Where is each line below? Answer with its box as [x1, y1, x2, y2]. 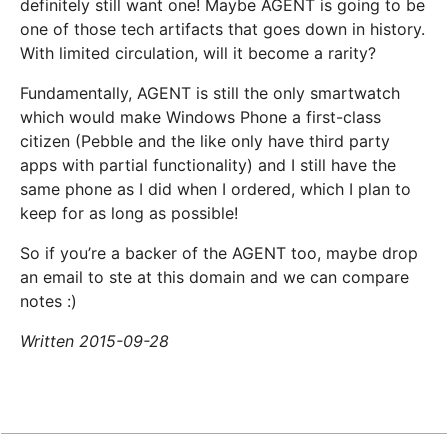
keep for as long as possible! [20, 203, 239, 224]
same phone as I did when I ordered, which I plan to [20, 179, 412, 200]
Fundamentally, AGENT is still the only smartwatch [20, 83, 401, 104]
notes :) [20, 291, 78, 312]
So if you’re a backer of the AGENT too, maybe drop [20, 243, 419, 264]
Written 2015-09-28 [20, 331, 170, 352]
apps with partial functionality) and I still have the [20, 155, 397, 176]
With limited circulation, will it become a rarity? [20, 43, 377, 64]
